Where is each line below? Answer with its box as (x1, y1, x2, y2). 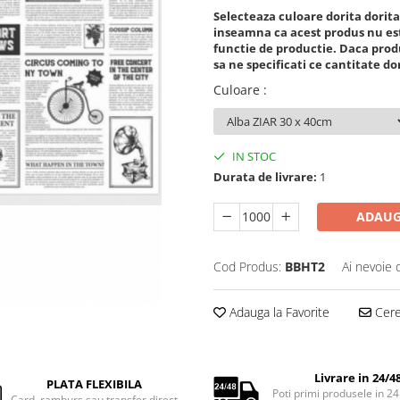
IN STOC (229, 148, 276, 164)
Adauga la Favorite (226, 304, 329, 321)
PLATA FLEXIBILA (46, 376, 142, 392)
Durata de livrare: (213, 169, 317, 185)
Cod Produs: (213, 258, 281, 275)
